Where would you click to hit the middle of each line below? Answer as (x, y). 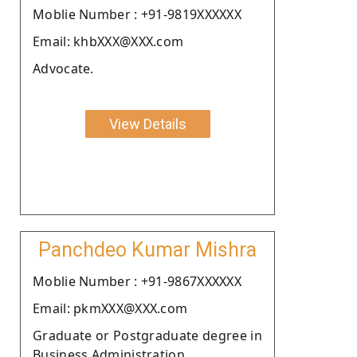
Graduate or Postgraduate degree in (147, 335)
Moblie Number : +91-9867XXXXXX (137, 281)
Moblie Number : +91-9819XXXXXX (137, 14)
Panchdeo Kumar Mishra (147, 249)
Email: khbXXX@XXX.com (108, 41)
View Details (147, 124)
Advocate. (63, 68)
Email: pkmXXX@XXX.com (110, 308)
